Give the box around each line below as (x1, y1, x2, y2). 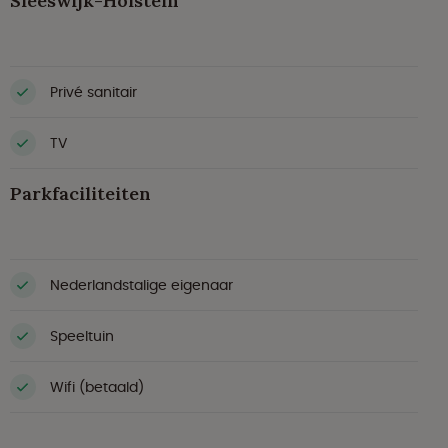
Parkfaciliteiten (10, 182, 151, 206)
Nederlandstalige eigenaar (50, 274, 233, 295)
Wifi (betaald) (50, 376, 144, 397)
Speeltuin (50, 325, 114, 346)
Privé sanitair (50, 81, 137, 102)
